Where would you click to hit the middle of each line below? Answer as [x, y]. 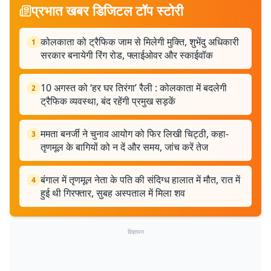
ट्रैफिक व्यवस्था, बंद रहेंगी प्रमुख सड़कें [108, 101]
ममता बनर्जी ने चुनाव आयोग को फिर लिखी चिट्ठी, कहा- [135, 134]
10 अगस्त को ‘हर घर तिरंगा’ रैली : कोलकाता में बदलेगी [134, 88]
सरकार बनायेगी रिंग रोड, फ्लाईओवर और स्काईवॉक [127, 55]
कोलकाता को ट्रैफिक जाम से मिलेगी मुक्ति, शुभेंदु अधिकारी [140, 42]
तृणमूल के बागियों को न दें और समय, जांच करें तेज [124, 147]
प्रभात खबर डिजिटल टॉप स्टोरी [107, 10]
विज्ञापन [135, 232]
